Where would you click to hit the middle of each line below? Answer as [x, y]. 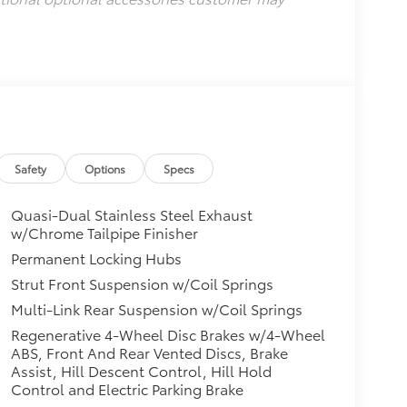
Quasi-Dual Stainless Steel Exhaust [131, 214]
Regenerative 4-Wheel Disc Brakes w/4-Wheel [168, 334]
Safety [31, 169]
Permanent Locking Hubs [96, 258]
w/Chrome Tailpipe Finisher [104, 233]
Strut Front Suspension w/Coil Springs [142, 283]
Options [105, 169]
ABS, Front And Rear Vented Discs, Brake [149, 352]
